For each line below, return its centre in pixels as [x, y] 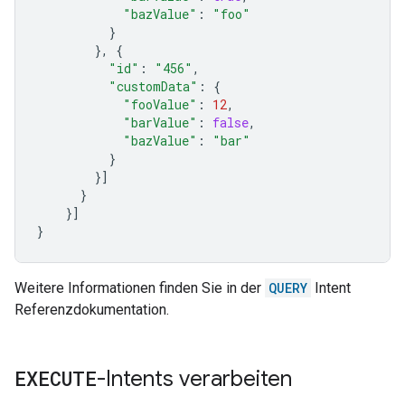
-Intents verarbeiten [194, 379]
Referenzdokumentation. [92, 310]
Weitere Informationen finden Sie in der [140, 288]
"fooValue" [160, 104]
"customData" [153, 86]
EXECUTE [56, 378]
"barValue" [160, 122]
